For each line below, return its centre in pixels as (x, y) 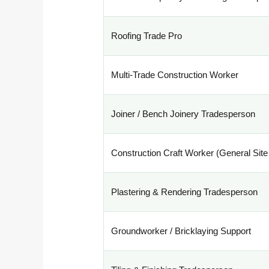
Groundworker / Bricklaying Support (181, 231)
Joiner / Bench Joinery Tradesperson (183, 114)
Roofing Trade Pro (147, 36)
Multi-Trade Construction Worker (175, 75)
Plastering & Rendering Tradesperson (185, 192)
